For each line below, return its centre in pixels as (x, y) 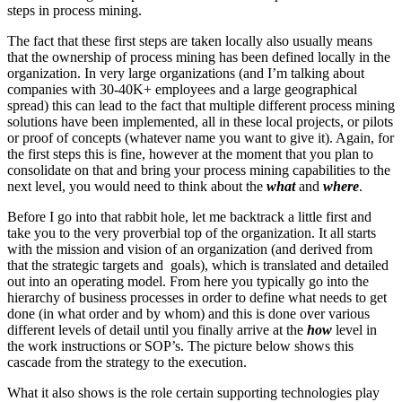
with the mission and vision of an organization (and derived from (190, 249)
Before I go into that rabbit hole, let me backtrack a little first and (189, 216)
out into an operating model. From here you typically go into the (188, 281)
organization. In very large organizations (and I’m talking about (186, 73)
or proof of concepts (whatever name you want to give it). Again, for (201, 137)
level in (354, 329)
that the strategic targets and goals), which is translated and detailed (198, 265)
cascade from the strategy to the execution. (127, 362)
